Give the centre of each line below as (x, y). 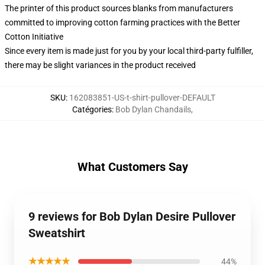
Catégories (92, 109)
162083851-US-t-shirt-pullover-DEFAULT (142, 98)
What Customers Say (132, 167)
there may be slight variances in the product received (100, 65)
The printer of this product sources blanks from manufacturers (119, 8)
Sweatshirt (57, 233)
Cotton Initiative (34, 37)
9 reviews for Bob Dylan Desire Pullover (132, 216)
